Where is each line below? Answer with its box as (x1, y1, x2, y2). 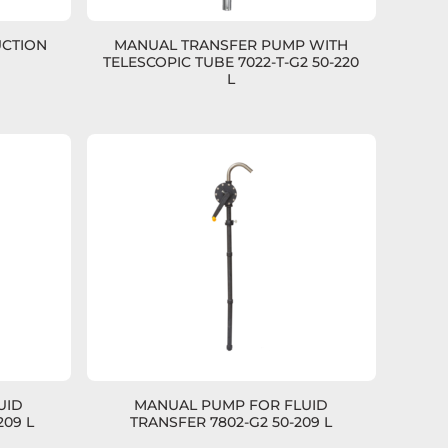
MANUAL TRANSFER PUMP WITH (114, 35, 349, 54)
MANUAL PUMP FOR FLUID (134, 395, 329, 414)
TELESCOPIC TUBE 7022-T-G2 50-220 (103, 52, 360, 71)
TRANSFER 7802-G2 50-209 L (130, 412, 333, 431)
